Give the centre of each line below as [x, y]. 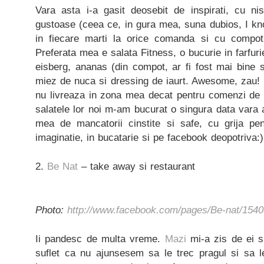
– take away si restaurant [136, 166]
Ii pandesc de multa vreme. [100, 239]
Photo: [51, 210]
